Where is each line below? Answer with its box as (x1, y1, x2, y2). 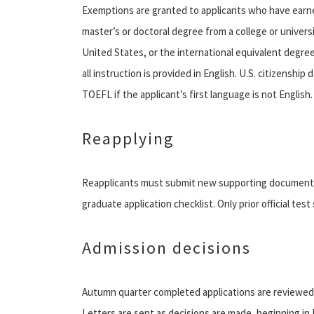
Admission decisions (82, 236, 251, 259)
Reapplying (82, 127, 175, 149)
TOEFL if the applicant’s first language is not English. (82, 87, 313, 101)
